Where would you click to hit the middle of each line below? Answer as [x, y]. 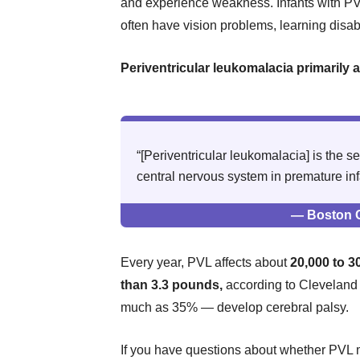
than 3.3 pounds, [172, 285]
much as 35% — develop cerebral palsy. [235, 307]
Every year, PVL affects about [205, 262]
